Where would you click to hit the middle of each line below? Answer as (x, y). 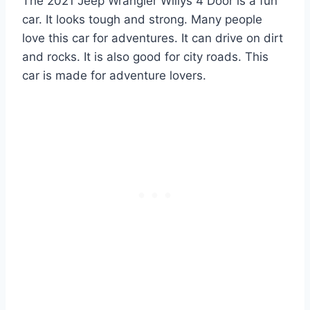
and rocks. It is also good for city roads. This (145, 56)
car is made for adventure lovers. (114, 75)
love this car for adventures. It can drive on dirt (153, 38)
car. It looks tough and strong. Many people (142, 19)
